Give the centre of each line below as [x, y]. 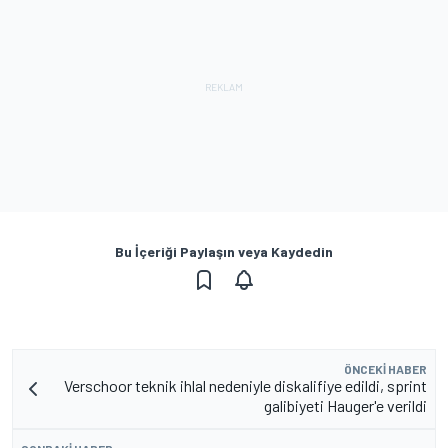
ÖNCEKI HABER [385, 368]
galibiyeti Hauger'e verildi [345, 405]
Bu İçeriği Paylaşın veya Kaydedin [224, 251]
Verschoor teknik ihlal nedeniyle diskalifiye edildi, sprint [245, 385]
